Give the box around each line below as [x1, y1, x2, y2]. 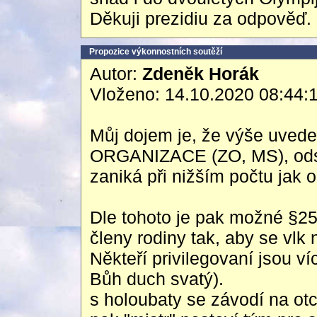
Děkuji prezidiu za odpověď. [90, 8, 311, 28]
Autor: [90, 64, 142, 83]
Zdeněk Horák [142, 64, 259, 83]
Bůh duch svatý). [90, 269, 224, 289]
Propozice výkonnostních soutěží [89, 47, 222, 57]
